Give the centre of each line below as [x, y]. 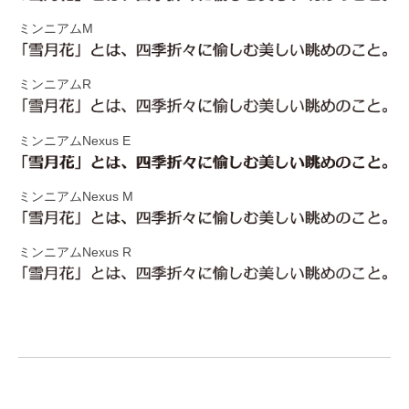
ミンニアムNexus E [74, 141]
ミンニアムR [55, 85]
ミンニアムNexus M [76, 196]
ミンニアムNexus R [75, 253]
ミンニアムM [56, 29]
